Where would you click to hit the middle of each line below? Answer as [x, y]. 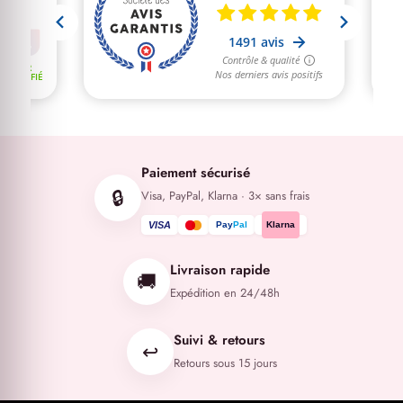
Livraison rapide [220, 270]
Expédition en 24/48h [225, 293]
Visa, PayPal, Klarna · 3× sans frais [225, 196]
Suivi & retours [219, 340]
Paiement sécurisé [195, 173]
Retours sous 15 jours [225, 363]
